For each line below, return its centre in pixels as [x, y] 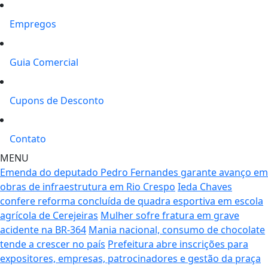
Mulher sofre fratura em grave [170, 215]
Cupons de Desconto [57, 100]
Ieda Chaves [205, 186]
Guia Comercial [44, 62]
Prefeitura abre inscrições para [178, 244]
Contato [28, 138]
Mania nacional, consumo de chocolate [177, 229]
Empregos [33, 24]
